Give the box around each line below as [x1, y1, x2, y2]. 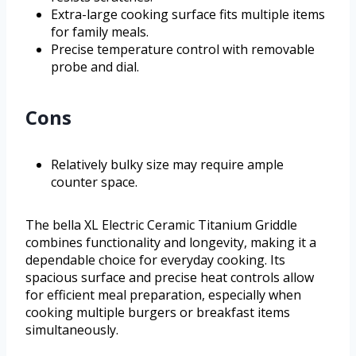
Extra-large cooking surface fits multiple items [51, 5, 325, 23]
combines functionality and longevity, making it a [25, 233, 316, 251]
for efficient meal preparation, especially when [25, 285, 301, 304]
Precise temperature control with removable [51, 40, 315, 58]
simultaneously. [25, 320, 118, 339]
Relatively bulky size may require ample [51, 155, 284, 173]
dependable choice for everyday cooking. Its [25, 250, 285, 269]
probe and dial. [51, 57, 139, 75]
